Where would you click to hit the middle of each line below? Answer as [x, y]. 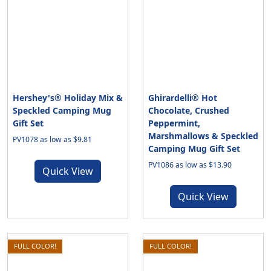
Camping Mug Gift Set [194, 149]
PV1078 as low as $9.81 [52, 139]
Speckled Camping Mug [62, 110]
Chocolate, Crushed [189, 110]
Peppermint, [174, 123]
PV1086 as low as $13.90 [190, 165]
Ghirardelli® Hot [183, 98]
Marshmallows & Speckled [203, 136]
